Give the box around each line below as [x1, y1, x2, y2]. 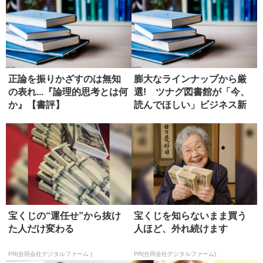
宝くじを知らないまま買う [134, 211, 247, 221]
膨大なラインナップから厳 [134, 74, 247, 85]
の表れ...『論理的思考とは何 [8, 87, 128, 97]
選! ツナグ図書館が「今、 [134, 87, 249, 97]
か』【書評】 [8, 100, 65, 110]
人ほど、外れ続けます [134, 224, 228, 234]
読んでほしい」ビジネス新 [134, 100, 247, 110]
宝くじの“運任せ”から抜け [8, 211, 121, 221]
